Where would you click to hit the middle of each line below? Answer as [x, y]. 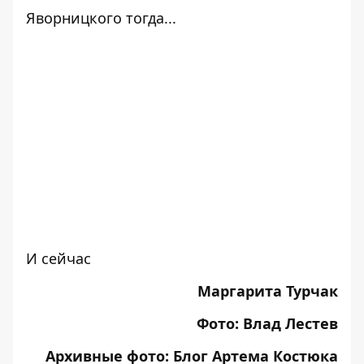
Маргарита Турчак [268, 291]
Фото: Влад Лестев [267, 323]
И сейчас [58, 258]
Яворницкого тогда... [101, 18]
